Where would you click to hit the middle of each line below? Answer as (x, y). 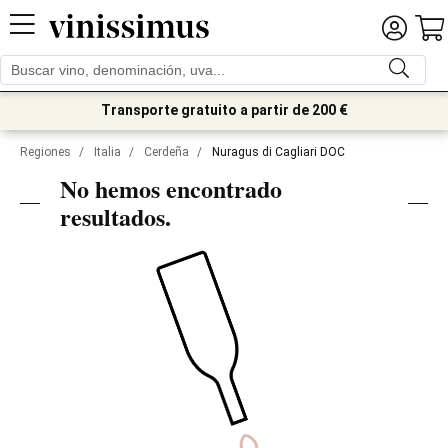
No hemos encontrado (171, 188)
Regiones (45, 152)
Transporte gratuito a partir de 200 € (224, 110)
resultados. (115, 216)
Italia (107, 152)
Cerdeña (166, 152)
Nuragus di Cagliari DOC (278, 152)
